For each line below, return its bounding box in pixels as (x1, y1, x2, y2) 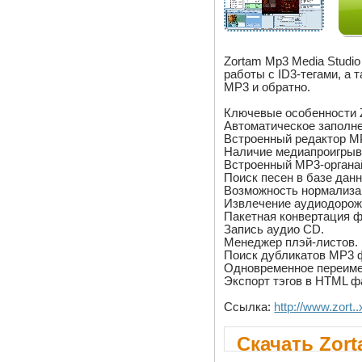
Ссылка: (224, 300, 275, 314)
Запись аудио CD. (224, 222, 325, 236)
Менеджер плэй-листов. (224, 235, 359, 249)
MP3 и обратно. (224, 80, 311, 94)
